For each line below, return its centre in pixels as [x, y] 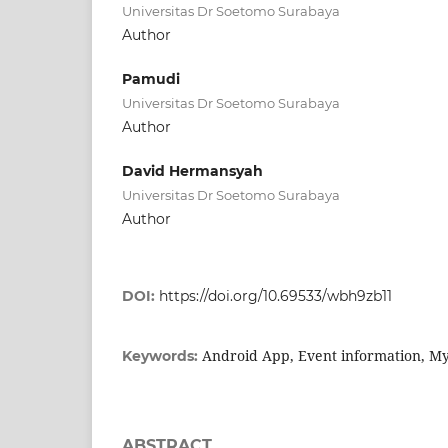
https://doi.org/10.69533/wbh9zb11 [275, 295]
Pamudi [151, 78]
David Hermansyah [192, 170]
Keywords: [162, 355]
